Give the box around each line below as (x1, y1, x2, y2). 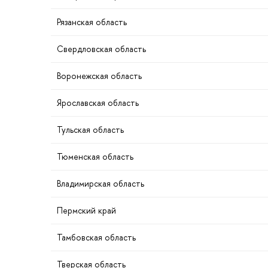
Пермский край (57, 205, 116, 217)
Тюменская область (57, 151, 133, 163)
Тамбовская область (57, 232, 136, 243)
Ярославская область (57, 97, 139, 109)
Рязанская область (57, 16, 127, 28)
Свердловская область (57, 43, 146, 55)
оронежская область (57, 70, 142, 82)
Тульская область (57, 124, 124, 136)
